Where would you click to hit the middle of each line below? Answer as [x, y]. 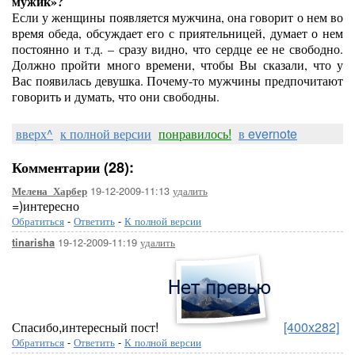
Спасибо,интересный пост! [85, 327]
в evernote [268, 134]
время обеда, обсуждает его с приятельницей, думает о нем [177, 33]
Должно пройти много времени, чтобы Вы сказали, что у [177, 65]
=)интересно [46, 206]
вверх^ [34, 134]
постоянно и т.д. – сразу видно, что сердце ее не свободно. [177, 49]
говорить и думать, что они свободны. [116, 96]
